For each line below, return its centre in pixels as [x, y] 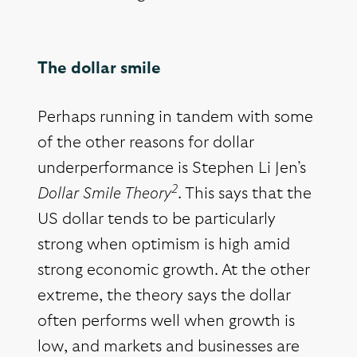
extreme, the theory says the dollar [164, 296]
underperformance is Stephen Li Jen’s [172, 169]
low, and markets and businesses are [169, 347]
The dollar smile [99, 69]
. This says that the [245, 194]
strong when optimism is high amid [164, 245]
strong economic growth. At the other [174, 271]
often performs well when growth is [166, 322]
